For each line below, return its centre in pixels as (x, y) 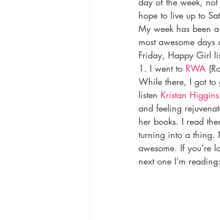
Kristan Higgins (190, 95)
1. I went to (162, 68)
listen (150, 95)
